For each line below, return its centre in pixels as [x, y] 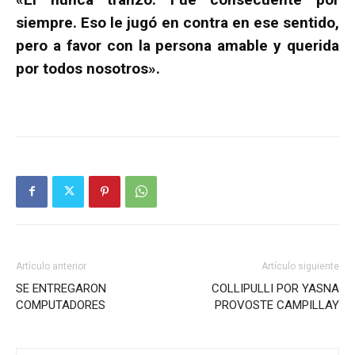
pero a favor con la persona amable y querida [177, 45]
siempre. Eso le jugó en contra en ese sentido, [177, 22]
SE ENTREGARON [61, 288]
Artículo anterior [51, 266]
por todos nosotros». [88, 68]
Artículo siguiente [300, 266]
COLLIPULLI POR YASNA [275, 288]
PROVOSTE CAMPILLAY [277, 305]
